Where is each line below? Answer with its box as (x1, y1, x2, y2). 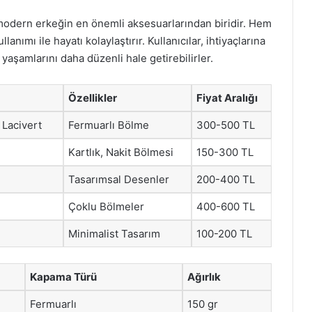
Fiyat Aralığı (196, 91, 258, 104)
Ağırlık (187, 270, 221, 283)
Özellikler (68, 91, 117, 104)
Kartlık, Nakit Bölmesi (68, 146, 173, 159)
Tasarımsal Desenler (68, 173, 169, 186)
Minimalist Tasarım (68, 227, 160, 240)
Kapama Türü (30, 270, 97, 283)
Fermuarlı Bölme (68, 118, 149, 132)
